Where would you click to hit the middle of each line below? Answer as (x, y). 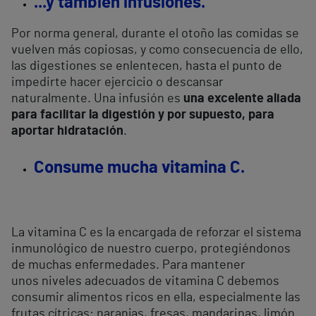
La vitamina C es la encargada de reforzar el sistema (156, 233)
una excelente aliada (242, 99)
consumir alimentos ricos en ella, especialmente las (156, 298)
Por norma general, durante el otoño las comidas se (155, 34)
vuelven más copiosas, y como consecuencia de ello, (157, 50)
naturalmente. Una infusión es (97, 99)
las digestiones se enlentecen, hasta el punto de (147, 67)
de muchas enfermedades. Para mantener (128, 266)
